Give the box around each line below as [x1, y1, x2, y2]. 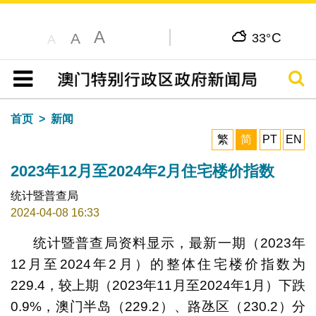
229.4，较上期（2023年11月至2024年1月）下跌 [10, 277, 306, 293]
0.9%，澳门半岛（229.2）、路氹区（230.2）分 [10, 298, 306, 314]
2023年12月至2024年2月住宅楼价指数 [10, 162, 274, 180]
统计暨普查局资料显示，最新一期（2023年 [32, 235, 306, 250]
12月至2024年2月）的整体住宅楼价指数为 [10, 256, 306, 272]
